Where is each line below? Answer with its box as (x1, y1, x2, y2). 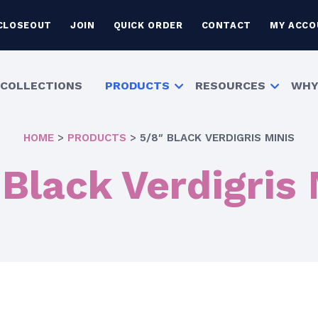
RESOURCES (195, 79, 266, 92)
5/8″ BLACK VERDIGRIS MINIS (140, 131, 295, 144)
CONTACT (201, 19, 252, 31)
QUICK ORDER (113, 19, 183, 31)
